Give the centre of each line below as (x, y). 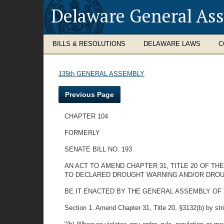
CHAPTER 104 (86, 116)
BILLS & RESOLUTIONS (89, 44)
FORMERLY (82, 133)
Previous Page (89, 94)
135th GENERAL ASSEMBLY (101, 74)
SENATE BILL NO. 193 (98, 149)
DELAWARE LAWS (172, 44)
